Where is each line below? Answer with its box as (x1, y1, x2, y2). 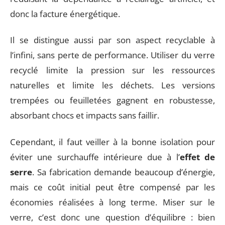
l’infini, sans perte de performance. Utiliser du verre (10, 49, 215, 61)
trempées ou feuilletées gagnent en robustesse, (10, 94, 215, 106)
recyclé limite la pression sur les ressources (10, 64, 215, 76)
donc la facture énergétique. (10, 8, 120, 20)
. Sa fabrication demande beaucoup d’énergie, (32, 166, 215, 178)
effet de (179, 151, 215, 163)
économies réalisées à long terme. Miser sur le (10, 196, 215, 208)
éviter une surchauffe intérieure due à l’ (10, 151, 180, 163)
